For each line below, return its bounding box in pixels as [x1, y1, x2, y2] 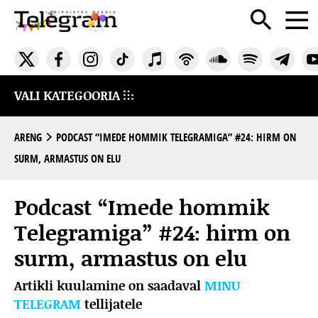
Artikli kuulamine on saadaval [14, 277, 204, 295]
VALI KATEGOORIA [14, 87, 124, 105]
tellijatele [81, 295, 142, 314]
